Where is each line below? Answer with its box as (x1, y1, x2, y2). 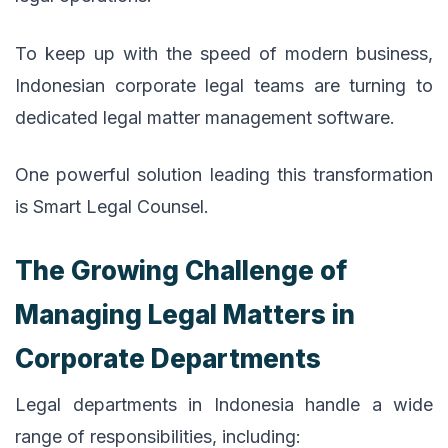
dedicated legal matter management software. (15, 106, 395, 128)
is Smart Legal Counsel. (15, 196, 209, 218)
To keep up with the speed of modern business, (15, 42, 433, 64)
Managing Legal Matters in (15, 299, 355, 331)
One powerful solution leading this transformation (15, 164, 433, 186)
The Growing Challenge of (15, 255, 347, 287)
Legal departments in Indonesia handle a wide (15, 394, 433, 416)
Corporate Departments (15, 343, 321, 375)
